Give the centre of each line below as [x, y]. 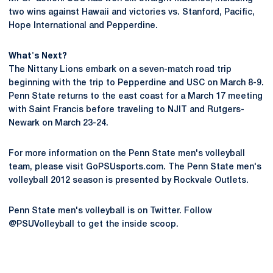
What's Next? [38, 56]
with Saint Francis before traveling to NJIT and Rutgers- [126, 110]
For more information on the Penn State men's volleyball [127, 154]
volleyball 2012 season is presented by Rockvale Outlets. [129, 181]
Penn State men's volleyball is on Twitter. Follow [110, 211]
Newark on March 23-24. [58, 123]
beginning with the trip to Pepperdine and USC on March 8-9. [136, 83]
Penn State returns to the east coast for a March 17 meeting [136, 97]
